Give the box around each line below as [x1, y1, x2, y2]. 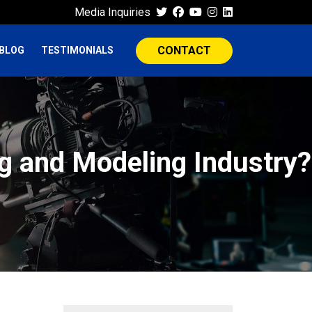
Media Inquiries [75, 5, 150, 19]
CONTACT [157, 43, 211, 57]
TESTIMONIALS [41, 45, 114, 56]
